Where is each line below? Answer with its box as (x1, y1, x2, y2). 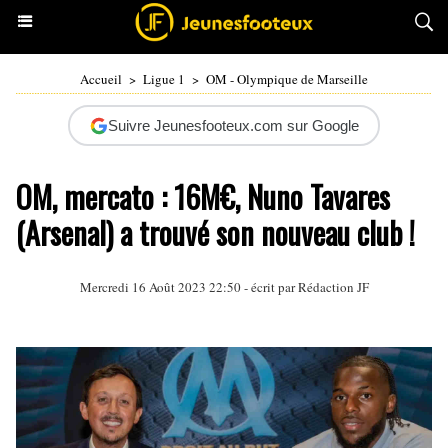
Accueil (80, 70, 122, 88)
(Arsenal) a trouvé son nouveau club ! (16, 210, 415, 255)
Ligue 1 (143, 70, 185, 88)
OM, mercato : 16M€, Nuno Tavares (16, 174, 390, 219)
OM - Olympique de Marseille (206, 70, 368, 88)
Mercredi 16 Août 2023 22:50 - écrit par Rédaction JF (79, 278, 369, 296)
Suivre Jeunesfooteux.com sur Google (107, 117, 359, 134)
